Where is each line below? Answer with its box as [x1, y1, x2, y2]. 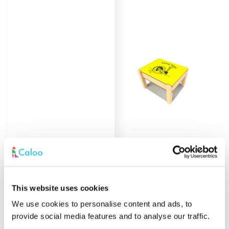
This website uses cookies [12, 183, 109, 192]
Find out [150, 164, 185, 177]
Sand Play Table [133, 147, 202, 157]
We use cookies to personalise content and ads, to [12, 199, 192, 209]
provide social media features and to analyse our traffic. [12, 212, 210, 221]
